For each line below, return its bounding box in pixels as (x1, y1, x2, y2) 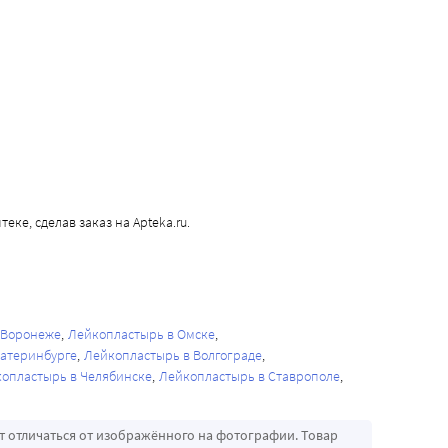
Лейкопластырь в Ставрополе (159, 367, 340, 386)
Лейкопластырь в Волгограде (84, 346, 262, 365)
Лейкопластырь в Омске (68, 325, 215, 344)
